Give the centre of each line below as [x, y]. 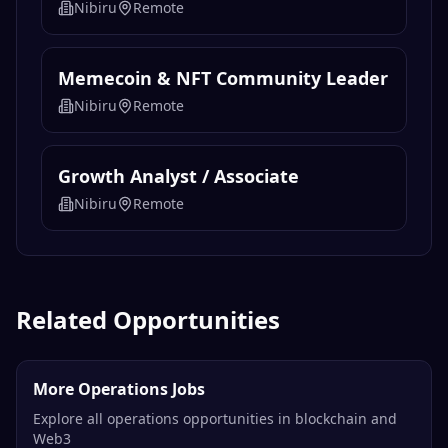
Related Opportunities [148, 320]
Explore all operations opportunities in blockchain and [215, 419]
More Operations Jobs [119, 389]
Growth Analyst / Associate [178, 176]
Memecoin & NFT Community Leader [223, 78]
